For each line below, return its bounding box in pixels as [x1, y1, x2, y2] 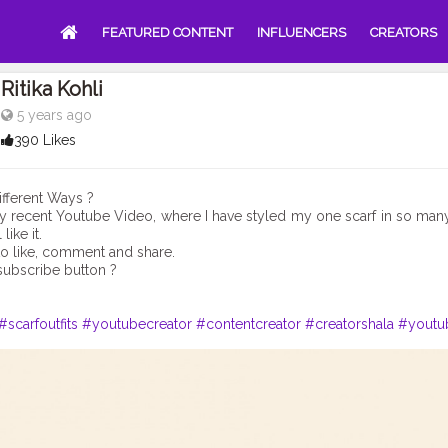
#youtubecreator [82, 315, 192, 332]
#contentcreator [196, 315, 301, 332]
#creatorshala [305, 315, 394, 332]
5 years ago [12, 107, 92, 123]
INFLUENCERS [257, 25, 346, 40]
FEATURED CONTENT [102, 25, 233, 40]
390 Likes [13, 132, 76, 148]
